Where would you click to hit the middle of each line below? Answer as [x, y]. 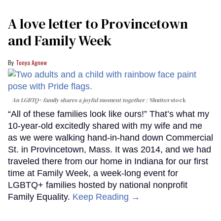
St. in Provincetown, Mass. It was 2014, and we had [110, 150]
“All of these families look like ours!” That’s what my [109, 114]
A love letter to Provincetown [98, 24]
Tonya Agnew [31, 63]
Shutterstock [168, 100]
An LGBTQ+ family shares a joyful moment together [78, 100]
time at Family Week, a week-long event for [93, 173]
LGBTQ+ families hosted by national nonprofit [98, 185]
